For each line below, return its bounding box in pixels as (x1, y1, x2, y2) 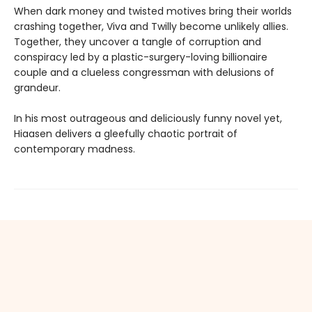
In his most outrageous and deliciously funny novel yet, (14, 111, 282, 125)
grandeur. (14, 80, 61, 95)
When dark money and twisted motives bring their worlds (14, 3, 292, 18)
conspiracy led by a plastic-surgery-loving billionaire (14, 49, 267, 64)
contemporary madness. (14, 141, 135, 156)
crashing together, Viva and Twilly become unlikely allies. (14, 19, 288, 33)
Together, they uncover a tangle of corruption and (14, 34, 261, 49)
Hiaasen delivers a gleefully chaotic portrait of (14, 126, 237, 141)
